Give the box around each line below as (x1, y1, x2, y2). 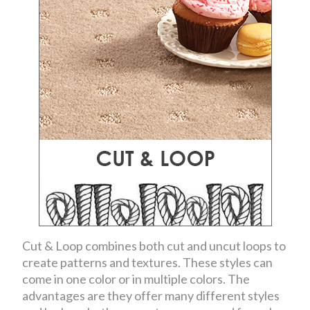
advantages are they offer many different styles (22, 287, 280, 303)
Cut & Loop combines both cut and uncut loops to (22, 237, 286, 253)
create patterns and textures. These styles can (22, 254, 273, 270)
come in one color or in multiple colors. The (22, 271, 250, 286)
